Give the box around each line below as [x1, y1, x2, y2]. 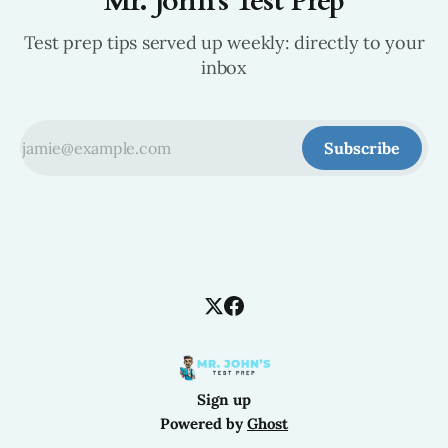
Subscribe [324, 138, 400, 159]
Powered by [160, 414, 247, 434]
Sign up [197, 390, 251, 410]
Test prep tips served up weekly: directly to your [23, 31, 425, 55]
